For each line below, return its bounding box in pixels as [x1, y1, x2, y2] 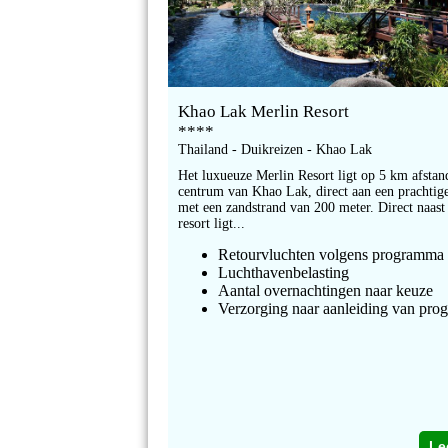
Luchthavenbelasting [218, 264, 350, 282]
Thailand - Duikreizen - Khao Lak [178, 142, 373, 158]
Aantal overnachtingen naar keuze [218, 282, 434, 300]
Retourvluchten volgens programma [218, 246, 445, 264]
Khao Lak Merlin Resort [178, 102, 350, 122]
